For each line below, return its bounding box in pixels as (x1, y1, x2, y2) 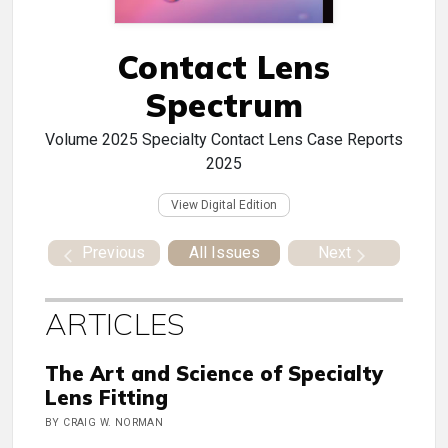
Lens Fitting (45, 385, 168, 411)
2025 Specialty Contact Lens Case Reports (102, 130, 403, 150)
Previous (81, 243, 145, 263)
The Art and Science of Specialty (45, 361, 383, 387)
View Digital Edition (171, 198, 277, 213)
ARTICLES (45, 305, 186, 344)
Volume (45, 130, 102, 150)
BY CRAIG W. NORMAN (45, 416, 164, 430)
